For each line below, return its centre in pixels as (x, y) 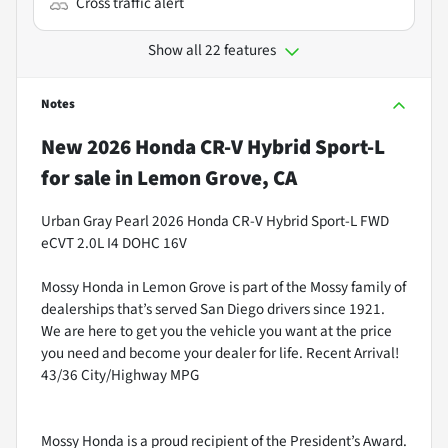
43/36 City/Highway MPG (120, 374)
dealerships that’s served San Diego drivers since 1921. (213, 308)
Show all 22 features (212, 49)
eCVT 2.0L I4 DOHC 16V (114, 242)
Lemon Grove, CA (217, 177)
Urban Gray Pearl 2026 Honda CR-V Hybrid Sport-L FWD (215, 220)
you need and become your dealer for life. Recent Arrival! (220, 352)
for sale (76, 177)
